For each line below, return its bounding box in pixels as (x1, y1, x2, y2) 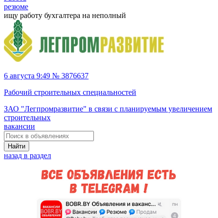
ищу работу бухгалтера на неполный (4, 11, 126, 19)
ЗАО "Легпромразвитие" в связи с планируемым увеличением (4, 105, 212, 113)
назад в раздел (4, 151, 51, 160)
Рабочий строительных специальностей (4, 88, 136, 96)
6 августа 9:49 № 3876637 (4, 72, 89, 80)
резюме (4, 2, 28, 11)
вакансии (4, 122, 35, 130)
